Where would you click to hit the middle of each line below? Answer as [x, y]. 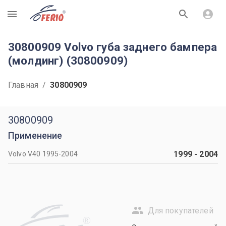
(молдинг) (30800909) [68, 61]
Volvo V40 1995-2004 [43, 154]
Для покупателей [180, 210]
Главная [23, 85]
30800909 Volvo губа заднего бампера [113, 47]
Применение [35, 135]
